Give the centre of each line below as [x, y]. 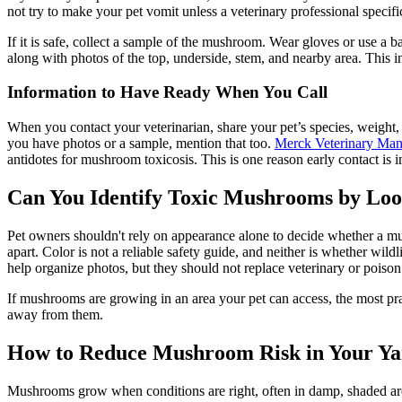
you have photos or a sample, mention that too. [141, 143]
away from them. [55, 314]
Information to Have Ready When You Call [167, 92]
